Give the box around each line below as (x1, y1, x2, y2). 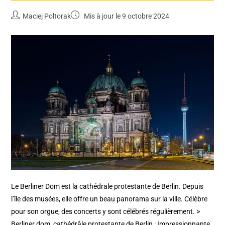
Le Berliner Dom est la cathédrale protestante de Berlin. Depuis (11, 182, 204, 190)
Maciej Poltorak (23, 12, 71, 20)
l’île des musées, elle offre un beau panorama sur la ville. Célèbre (11, 194, 208, 203)
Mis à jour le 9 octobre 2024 (82, 12, 170, 20)
